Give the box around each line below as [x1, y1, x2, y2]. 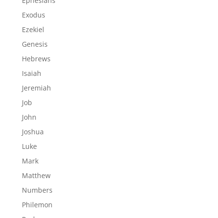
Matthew [21, 171, 51, 180]
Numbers [21, 185, 53, 195]
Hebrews [21, 54, 51, 63]
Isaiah [21, 69, 41, 78]
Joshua [21, 127, 44, 136]
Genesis [21, 39, 48, 49]
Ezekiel [21, 25, 44, 34]
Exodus [21, 10, 45, 19]
